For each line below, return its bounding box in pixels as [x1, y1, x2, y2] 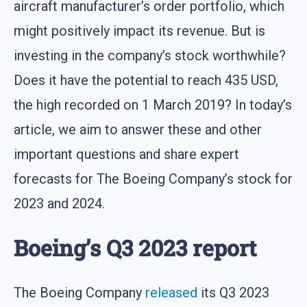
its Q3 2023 [197, 284, 269, 301]
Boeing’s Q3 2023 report [14, 233, 256, 263]
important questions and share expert [14, 146, 239, 163]
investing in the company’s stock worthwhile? [14, 47, 286, 64]
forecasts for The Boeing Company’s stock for [14, 171, 293, 188]
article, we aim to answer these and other [14, 121, 262, 138]
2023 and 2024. [14, 195, 105, 212]
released [145, 284, 197, 301]
